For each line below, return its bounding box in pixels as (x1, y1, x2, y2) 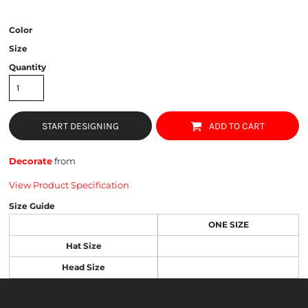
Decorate (9, 155, 52, 167)
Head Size (62, 263, 105, 273)
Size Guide (9, 201, 55, 212)
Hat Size (65, 241, 102, 252)
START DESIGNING (42, 120, 119, 133)
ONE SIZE (208, 220, 249, 230)
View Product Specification (9, 179, 129, 191)
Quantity (9, 62, 46, 73)
